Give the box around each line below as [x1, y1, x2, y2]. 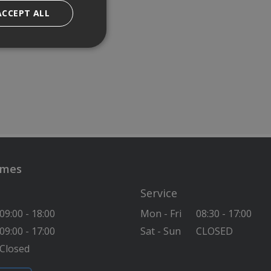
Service [140, 186, 177, 201]
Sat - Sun [140, 224, 181, 238]
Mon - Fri [140, 207, 181, 221]
